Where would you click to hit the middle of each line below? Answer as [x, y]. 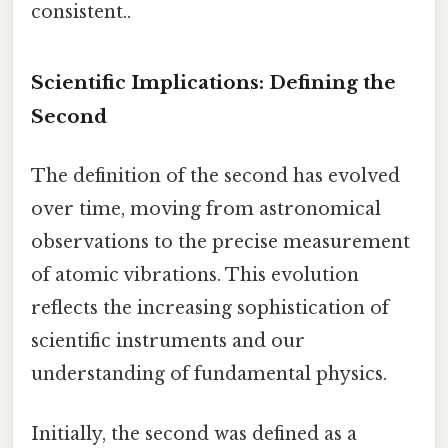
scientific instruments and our [168, 341]
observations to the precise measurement [220, 242]
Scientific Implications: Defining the [213, 83]
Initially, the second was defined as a [194, 433]
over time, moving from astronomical [206, 209]
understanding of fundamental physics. [209, 374]
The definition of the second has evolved [215, 176]
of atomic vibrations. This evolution [195, 275]
